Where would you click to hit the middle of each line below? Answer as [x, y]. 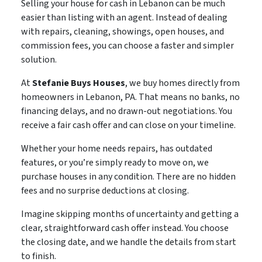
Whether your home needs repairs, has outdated [116, 148]
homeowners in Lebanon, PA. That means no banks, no [130, 97]
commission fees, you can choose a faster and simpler [127, 45]
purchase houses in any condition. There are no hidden [128, 176]
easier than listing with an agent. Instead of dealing [124, 17]
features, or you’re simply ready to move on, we [115, 162]
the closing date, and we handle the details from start [128, 242]
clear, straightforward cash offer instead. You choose [125, 228]
